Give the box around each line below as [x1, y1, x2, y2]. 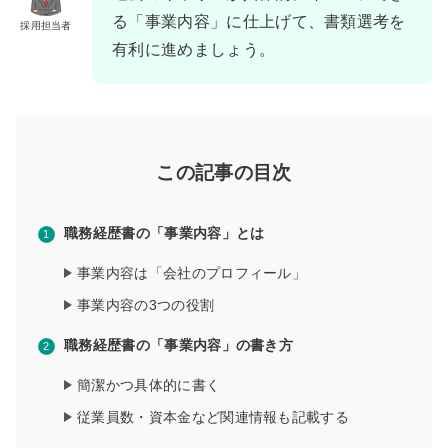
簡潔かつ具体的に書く [77, 377, 221, 394]
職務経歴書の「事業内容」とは [64, 225, 265, 242]
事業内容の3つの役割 [77, 297, 215, 314]
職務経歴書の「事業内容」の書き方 [64, 337, 294, 354]
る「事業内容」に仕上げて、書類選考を [112, 13, 406, 31]
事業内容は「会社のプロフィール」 [77, 265, 307, 282]
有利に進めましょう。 [112, 41, 276, 59]
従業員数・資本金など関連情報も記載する [77, 409, 350, 426]
